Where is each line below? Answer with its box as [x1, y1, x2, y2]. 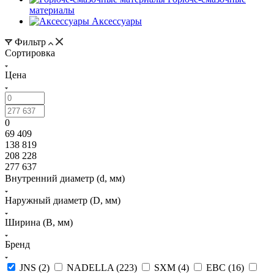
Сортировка [5, 47, 55, 58]
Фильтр [12, 36, 48, 47]
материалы [29, 4, 75, 15]
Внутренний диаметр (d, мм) [5, 172, 125, 183]
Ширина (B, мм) [5, 217, 73, 228]
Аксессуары [92, 15, 142, 26]
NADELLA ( [67, 262, 119, 273]
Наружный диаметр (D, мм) [5, 194, 120, 206]
